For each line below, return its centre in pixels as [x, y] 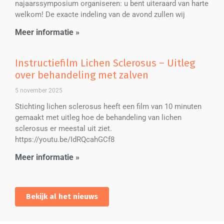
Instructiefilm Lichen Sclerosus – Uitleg [105, 63]
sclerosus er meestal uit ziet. [63, 129]
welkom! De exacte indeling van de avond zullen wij [100, 15]
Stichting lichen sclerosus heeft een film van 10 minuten [108, 107]
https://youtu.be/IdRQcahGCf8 [65, 140]
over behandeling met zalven [82, 75]
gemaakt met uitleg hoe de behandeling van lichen [98, 118]
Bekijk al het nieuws [62, 197]
